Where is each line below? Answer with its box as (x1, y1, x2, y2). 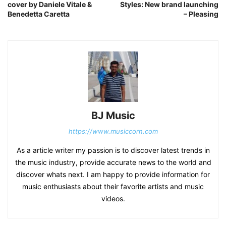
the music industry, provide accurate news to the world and (15, 158, 211, 167)
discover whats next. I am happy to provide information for (16, 170, 210, 179)
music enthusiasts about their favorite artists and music (22, 182, 204, 191)
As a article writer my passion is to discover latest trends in (16, 146, 210, 155)
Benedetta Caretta (8, 10, 70, 19)
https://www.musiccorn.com (68, 127, 158, 136)
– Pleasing (184, 10, 218, 19)
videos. (101, 194, 125, 203)
